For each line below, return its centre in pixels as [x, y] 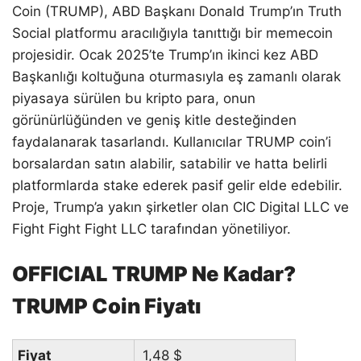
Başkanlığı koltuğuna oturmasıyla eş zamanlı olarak [176, 76]
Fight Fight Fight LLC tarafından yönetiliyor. [151, 228]
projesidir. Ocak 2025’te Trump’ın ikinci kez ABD [165, 54]
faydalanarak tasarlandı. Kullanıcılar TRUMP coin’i [172, 141]
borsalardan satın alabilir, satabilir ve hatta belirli [170, 163]
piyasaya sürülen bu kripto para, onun [134, 98]
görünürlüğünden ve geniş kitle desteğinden [154, 120]
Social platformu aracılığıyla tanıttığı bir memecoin [172, 33]
